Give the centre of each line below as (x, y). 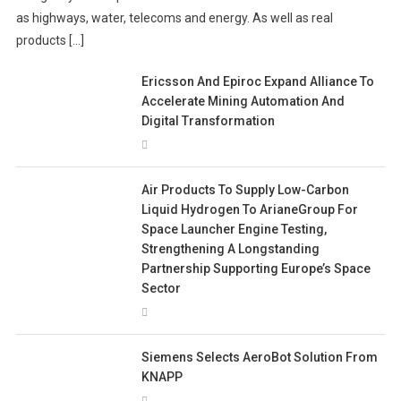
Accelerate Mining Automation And (243, 102)
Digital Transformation (210, 121)
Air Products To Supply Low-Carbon (246, 190)
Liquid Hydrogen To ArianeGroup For (250, 210)
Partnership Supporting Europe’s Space (256, 269)
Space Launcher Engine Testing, (235, 230)
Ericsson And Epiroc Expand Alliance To (258, 82)
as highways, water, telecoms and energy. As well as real (175, 18)
